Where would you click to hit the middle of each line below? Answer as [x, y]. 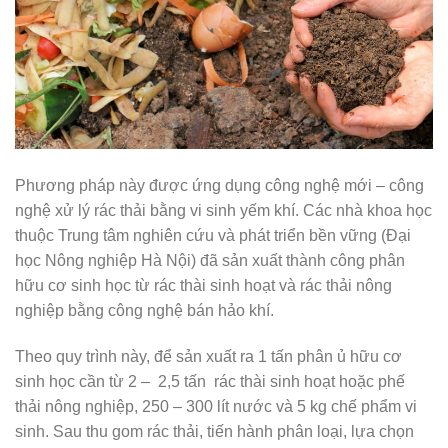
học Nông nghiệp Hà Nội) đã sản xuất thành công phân [210, 261]
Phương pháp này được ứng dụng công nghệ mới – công [219, 186]
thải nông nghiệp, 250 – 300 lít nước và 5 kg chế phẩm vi [216, 407]
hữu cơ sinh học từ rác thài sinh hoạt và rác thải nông [203, 286]
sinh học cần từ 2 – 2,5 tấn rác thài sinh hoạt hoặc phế [210, 382]
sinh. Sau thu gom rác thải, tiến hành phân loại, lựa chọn [214, 432]
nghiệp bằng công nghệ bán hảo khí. [144, 311]
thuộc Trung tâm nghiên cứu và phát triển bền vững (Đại [213, 236]
